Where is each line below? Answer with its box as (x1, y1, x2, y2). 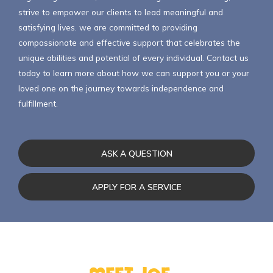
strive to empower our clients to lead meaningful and (18, 7, 223, 18)
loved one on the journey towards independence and (18, 83, 224, 94)
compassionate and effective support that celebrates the (18, 37, 240, 48)
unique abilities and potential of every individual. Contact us (18, 52, 249, 63)
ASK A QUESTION (101, 148, 172, 158)
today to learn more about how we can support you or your (18, 68, 249, 79)
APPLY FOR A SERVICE (91, 182, 182, 192)
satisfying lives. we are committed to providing (18, 22, 197, 33)
